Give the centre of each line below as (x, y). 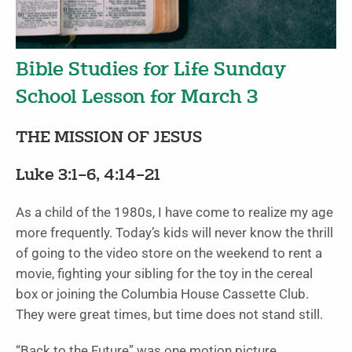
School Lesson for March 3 (137, 98)
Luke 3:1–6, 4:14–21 (88, 176)
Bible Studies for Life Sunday (151, 71)
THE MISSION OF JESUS (109, 139)
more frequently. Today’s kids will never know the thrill (174, 233)
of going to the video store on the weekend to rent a (169, 254)
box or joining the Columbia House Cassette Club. (162, 295)
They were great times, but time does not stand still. (169, 315)
